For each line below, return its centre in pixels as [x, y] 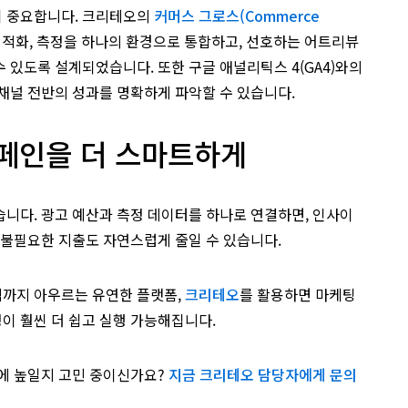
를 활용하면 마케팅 [298, 294]
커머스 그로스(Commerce [237, 15]
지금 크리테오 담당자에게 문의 [263, 374]
